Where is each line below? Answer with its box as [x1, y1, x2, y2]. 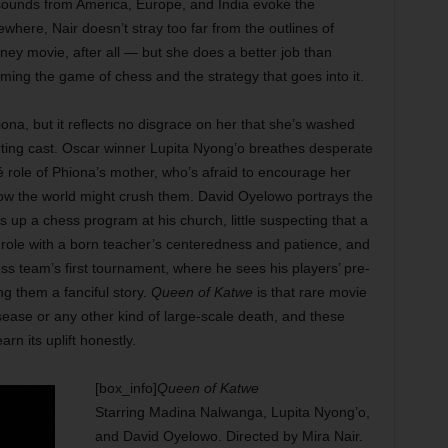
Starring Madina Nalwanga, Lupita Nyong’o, [94, 404, 370, 420]
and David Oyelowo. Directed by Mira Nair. [94, 428, 363, 444]
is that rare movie [252, 284, 367, 300]
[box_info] [94, 380, 157, 396]
